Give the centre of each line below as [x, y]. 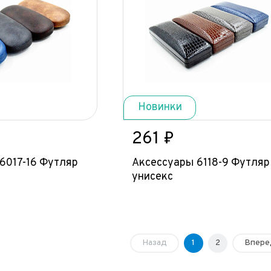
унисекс [152, 177]
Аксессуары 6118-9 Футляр [201, 163]
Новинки [160, 107]
